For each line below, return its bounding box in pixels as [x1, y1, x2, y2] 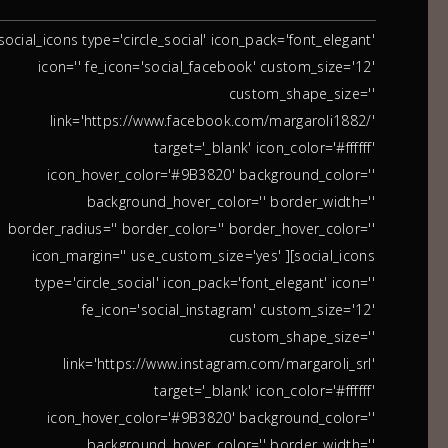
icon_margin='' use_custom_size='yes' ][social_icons [31, 245, 375, 265]
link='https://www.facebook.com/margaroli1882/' [50, 110, 375, 130]
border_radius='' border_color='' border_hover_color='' [7, 218, 375, 238]
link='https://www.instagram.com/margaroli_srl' [63, 353, 375, 373]
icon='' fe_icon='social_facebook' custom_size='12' [37, 56, 375, 76]
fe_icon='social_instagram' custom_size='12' [82, 299, 375, 319]
